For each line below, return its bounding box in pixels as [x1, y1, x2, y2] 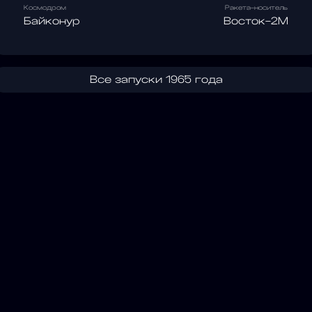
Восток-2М [224, 15, 288, 26]
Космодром [24, 4, 66, 11]
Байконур [24, 15, 80, 26]
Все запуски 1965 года [89, 74, 223, 85]
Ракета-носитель [224, 4, 288, 11]
